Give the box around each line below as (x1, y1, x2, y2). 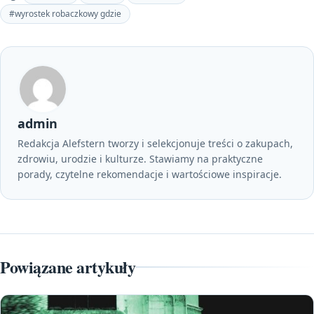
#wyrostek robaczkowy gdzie (9, 8, 121, 20)
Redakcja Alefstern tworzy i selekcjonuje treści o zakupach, (18, 137, 293, 151)
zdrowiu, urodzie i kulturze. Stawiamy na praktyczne (18, 152, 263, 166)
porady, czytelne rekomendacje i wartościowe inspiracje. (18, 168, 282, 182)
